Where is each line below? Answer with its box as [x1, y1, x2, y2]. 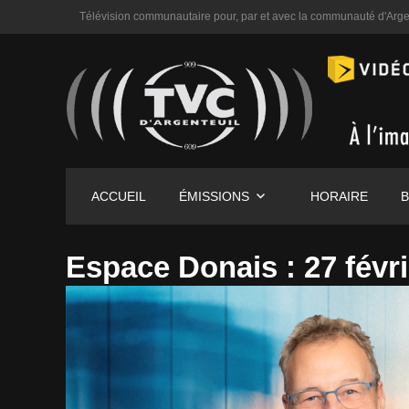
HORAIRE [310, 189, 369, 204]
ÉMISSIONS [178, 189, 249, 204]
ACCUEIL [90, 189, 146, 204]
